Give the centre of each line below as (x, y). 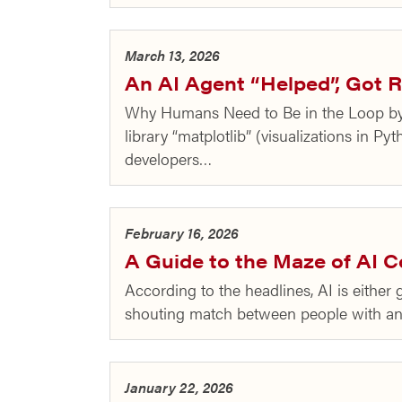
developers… (169, 158)
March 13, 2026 (172, 55)
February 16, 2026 (182, 233)
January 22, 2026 (179, 387)
